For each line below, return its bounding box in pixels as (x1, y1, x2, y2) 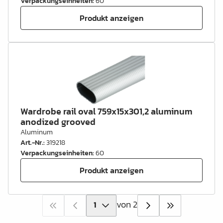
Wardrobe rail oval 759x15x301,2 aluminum (20, 105, 192, 118)
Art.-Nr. (20, 137, 43, 148)
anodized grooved (20, 115, 96, 128)
